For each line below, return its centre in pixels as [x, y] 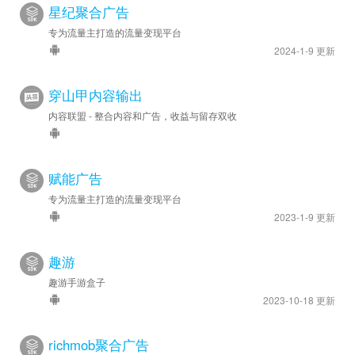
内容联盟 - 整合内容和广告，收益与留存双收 [143, 115]
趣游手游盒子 [77, 281]
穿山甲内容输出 [95, 95]
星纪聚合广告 [89, 11]
